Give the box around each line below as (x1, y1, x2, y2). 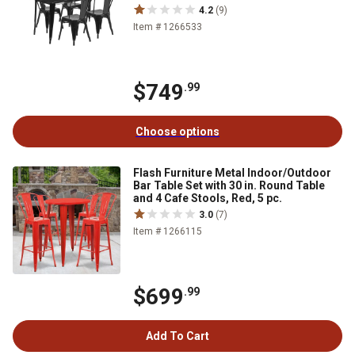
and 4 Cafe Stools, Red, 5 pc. (133, 192, 282, 204)
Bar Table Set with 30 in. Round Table (133, 179, 325, 192)
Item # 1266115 (133, 226, 202, 237)
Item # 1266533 (133, 21, 202, 32)
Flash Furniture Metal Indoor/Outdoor (133, 166, 331, 179)
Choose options (136, 125, 219, 138)
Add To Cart (146, 330, 209, 342)
